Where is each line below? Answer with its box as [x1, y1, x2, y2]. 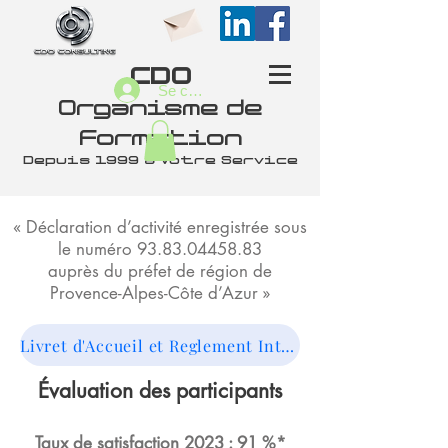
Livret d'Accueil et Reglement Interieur [281, 334, 295, 356]
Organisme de [57, 96, 263, 121]
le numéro [58, 238, 137, 260]
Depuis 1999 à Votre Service [22, 153, 298, 168]
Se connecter [157, 81, 245, 99]
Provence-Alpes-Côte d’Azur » [49, 282, 271, 304]
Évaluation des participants [38, 377, 282, 404]
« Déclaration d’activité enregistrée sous [13, 216, 307, 238]
